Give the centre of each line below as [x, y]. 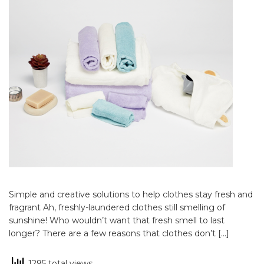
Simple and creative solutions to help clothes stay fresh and [131, 194]
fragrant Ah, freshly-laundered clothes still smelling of [117, 207]
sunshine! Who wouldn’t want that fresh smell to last [117, 220]
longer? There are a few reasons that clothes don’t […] [119, 233]
